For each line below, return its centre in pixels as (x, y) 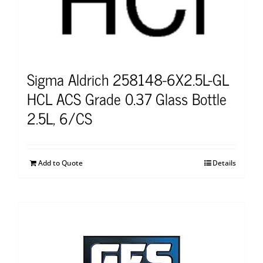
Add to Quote (60, 163)
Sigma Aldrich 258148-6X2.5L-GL (128, 79)
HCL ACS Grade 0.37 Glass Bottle (127, 98)
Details (224, 163)
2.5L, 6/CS (60, 117)
